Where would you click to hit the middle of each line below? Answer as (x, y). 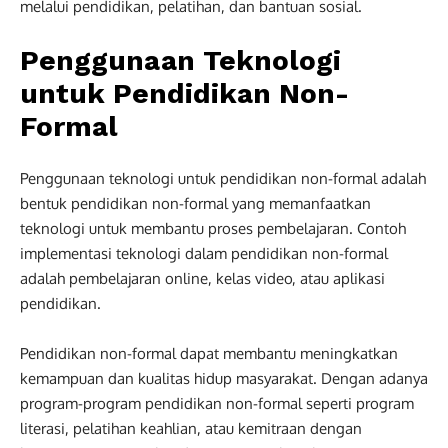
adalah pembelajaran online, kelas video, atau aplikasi (202, 278)
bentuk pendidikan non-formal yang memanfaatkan (195, 203)
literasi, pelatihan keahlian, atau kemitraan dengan (191, 428)
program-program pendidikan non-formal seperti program (217, 403)
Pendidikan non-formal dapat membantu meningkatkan (209, 353)
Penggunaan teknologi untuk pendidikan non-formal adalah (223, 178)
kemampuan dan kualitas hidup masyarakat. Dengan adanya (224, 378)
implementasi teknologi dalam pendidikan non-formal (204, 253)
